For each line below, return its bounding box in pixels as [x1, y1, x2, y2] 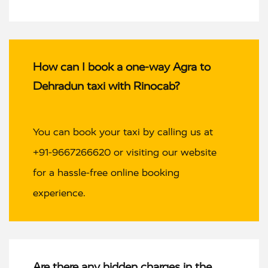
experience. [33, 187, 86, 199]
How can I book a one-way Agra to [33, 60, 211, 74]
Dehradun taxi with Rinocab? [33, 80, 179, 93]
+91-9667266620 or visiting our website [33, 147, 217, 159]
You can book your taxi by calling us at [33, 126, 213, 138]
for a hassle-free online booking [33, 167, 179, 179]
